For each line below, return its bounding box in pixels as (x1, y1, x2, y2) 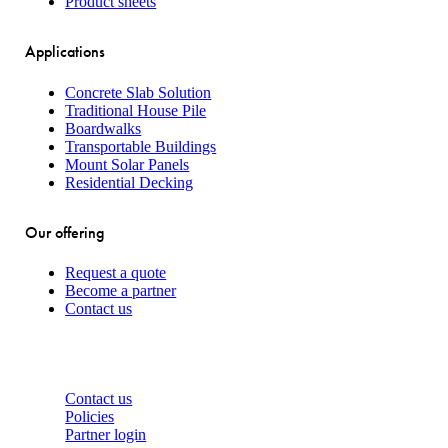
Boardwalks (65, 119, 142, 137)
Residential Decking (65, 173, 194, 191)
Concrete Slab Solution (65, 83, 212, 101)
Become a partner (65, 281, 177, 299)
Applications (25, 41, 106, 63)
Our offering (25, 221, 105, 243)
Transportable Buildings (65, 137, 217, 155)
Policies (65, 408, 115, 426)
